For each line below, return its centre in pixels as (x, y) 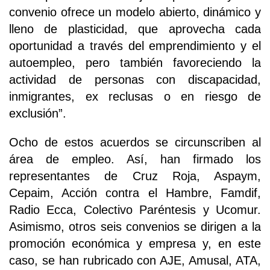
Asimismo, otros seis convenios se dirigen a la (135, 226)
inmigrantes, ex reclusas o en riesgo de (135, 96)
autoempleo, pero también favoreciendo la (135, 62)
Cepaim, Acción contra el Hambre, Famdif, (135, 193)
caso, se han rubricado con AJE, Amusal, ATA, (135, 260)
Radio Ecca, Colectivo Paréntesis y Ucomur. (135, 209)
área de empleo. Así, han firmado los (135, 159)
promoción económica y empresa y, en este (135, 243)
